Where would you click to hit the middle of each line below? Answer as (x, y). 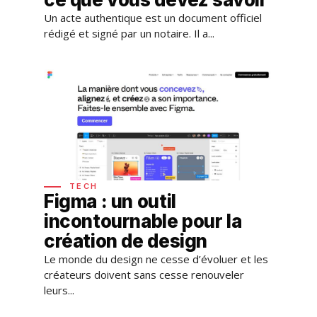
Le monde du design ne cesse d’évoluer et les (156, 259)
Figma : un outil (110, 202)
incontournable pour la (143, 221)
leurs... (59, 290)
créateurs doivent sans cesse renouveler (144, 275)
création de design (126, 241)
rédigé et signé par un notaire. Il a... (129, 33)
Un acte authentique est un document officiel (153, 17)
